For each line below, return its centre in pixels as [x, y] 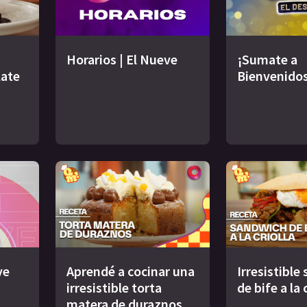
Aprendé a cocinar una [131, 271]
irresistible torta [114, 288]
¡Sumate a [267, 60]
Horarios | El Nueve [122, 60]
